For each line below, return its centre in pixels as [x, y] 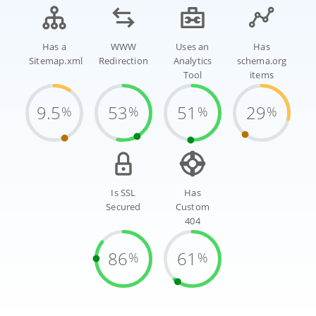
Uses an [193, 47]
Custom [193, 207]
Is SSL [123, 193]
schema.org [262, 61]
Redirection [123, 61]
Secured [123, 207]
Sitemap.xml [56, 61]
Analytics [193, 61]
